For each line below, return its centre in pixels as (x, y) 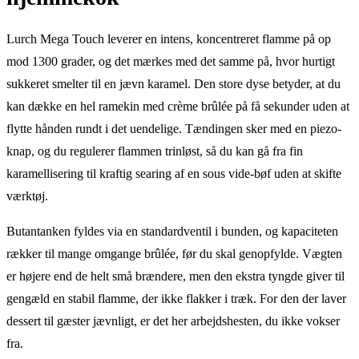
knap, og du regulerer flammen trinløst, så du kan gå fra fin (155, 151)
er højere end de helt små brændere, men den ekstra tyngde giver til (175, 276)
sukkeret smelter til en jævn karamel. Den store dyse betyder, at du (173, 83)
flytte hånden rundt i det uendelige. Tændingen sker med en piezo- (174, 128)
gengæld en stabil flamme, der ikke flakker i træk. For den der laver (176, 298)
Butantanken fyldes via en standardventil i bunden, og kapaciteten (172, 231)
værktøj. (27, 196)
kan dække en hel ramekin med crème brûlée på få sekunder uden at (178, 106)
